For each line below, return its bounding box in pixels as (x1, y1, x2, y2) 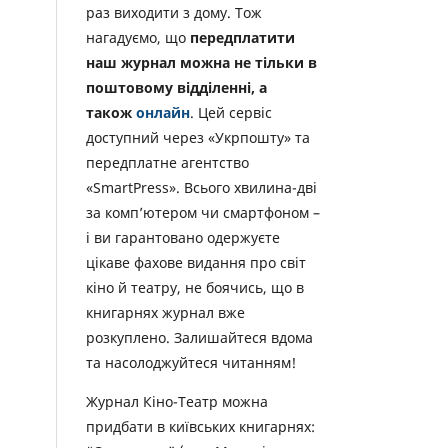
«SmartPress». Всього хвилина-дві (86, 178, 317, 198)
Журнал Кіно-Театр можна (86, 392, 268, 412)
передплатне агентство (86, 153, 249, 173)
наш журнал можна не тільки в (86, 53, 317, 73)
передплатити (190, 28, 295, 48)
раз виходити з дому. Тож (86, 3, 262, 23)
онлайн (136, 103, 190, 123)
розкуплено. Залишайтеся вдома (86, 328, 313, 348)
